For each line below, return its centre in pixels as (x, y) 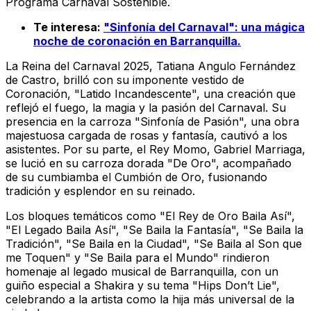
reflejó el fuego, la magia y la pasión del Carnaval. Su (146, 107)
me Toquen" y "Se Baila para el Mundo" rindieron (137, 257)
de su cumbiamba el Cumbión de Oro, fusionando (136, 177)
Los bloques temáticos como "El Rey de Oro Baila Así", (150, 216)
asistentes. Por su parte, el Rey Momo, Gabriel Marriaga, (155, 149)
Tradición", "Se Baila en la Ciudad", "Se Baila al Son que (154, 243)
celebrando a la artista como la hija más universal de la (150, 299)
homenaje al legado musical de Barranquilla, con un (142, 271)
